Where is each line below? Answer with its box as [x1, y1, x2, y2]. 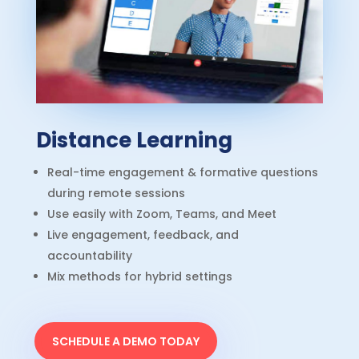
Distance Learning [35, 126, 232, 155]
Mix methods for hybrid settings [46, 268, 232, 285]
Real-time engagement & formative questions [46, 164, 318, 181]
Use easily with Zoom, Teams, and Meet [46, 206, 276, 223]
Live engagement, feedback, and [46, 227, 239, 244]
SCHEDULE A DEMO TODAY [51, 333, 200, 349]
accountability [46, 248, 132, 264]
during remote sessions [46, 185, 185, 202]
